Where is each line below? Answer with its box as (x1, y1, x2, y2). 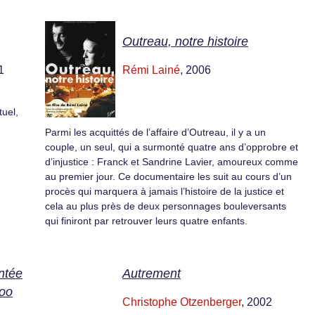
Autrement (122, 266, 181, 281)
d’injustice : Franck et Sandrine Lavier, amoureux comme (45, 156, 298, 168)
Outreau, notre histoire (122, 34, 248, 49)
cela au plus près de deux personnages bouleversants (45, 200, 286, 212)
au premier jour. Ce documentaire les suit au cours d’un (45, 171, 292, 183)
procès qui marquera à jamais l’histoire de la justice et (45, 186, 284, 198)
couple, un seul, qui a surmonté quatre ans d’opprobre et (45, 141, 298, 153)
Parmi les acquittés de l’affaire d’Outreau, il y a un (45, 127, 266, 139)
